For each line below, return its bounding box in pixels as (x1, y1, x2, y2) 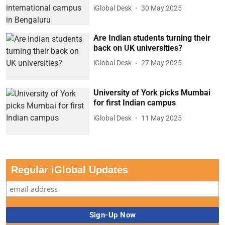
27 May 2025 (141, 59, 182, 67)
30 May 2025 (141, 4, 182, 12)
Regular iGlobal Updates (11, 164, 128, 175)
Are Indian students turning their (93, 33, 211, 43)
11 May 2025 (141, 114, 182, 122)
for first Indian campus (93, 98, 176, 108)
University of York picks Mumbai (93, 88, 211, 98)
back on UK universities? (93, 43, 183, 53)
